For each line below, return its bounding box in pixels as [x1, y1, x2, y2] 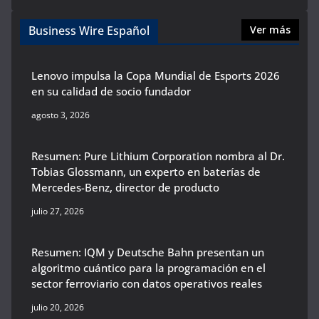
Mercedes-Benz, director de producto [31, 180, 219, 195]
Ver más [250, 23, 291, 37]
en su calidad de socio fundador [31, 84, 191, 99]
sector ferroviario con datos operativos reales [31, 276, 262, 291]
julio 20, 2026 [31, 301, 84, 314]
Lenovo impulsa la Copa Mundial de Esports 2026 [31, 68, 280, 83]
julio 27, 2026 [31, 205, 84, 218]
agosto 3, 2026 [31, 109, 90, 122]
